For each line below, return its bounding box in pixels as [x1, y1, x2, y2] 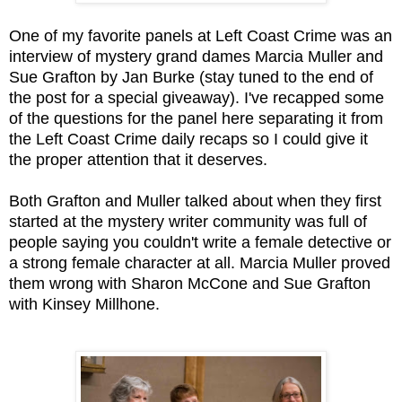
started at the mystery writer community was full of [9, 212, 367, 231]
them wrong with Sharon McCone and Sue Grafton [9, 274, 371, 293]
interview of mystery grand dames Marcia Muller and [9, 47, 383, 66]
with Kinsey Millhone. [9, 294, 164, 313]
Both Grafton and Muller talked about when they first [9, 191, 381, 210]
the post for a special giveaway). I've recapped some [9, 88, 384, 107]
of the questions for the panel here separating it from [9, 109, 383, 127]
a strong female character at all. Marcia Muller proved [9, 253, 390, 272]
